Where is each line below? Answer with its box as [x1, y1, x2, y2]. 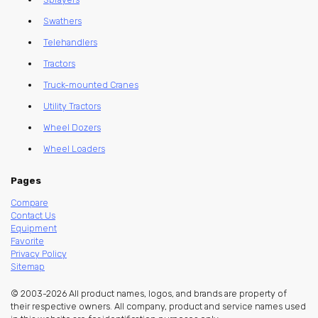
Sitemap [11, 261, 45, 273]
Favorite [11, 236, 44, 247]
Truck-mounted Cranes [43, 79, 138, 91]
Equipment [11, 223, 57, 234]
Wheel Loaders [43, 143, 105, 155]
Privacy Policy [11, 248, 67, 260]
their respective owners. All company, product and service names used [11, 301, 306, 312]
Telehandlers [43, 37, 97, 48]
